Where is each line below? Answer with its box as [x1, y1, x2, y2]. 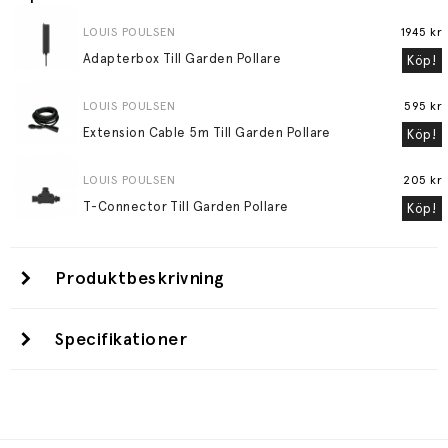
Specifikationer [55, 328, 188, 350]
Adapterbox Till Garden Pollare [82, 50, 282, 66]
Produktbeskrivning [55, 267, 225, 289]
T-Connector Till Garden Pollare [82, 199, 289, 215]
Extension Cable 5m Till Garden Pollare [82, 124, 331, 140]
